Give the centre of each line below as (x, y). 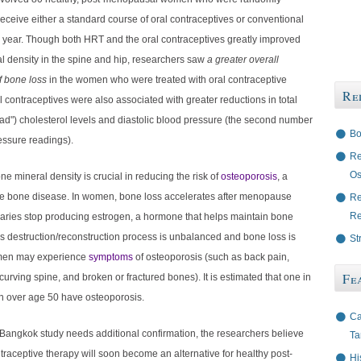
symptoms (111, 257)
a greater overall (243, 60)
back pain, (267, 257)
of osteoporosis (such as (187, 257)
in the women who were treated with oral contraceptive (167, 80)
